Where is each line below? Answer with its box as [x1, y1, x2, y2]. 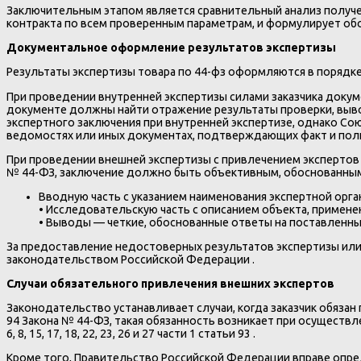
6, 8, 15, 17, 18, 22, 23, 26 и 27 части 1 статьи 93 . [6, 326, 255, 340]
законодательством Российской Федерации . [6, 252, 255, 266]
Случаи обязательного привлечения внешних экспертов [6, 276, 334, 290]
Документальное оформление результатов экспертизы [6, 41, 336, 55]
